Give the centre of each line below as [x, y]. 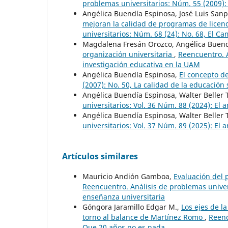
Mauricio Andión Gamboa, [128, 176]
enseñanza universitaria [124, 196]
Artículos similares [100, 156]
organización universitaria [128, 54]
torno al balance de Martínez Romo [144, 217]
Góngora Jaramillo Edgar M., [132, 207]
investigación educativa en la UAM [141, 64]
